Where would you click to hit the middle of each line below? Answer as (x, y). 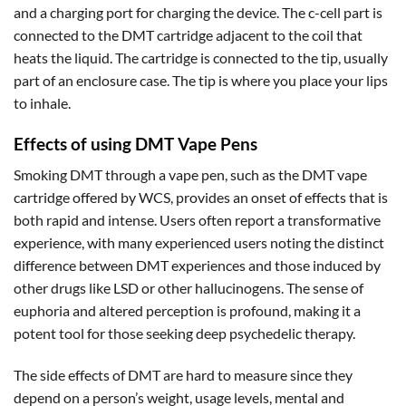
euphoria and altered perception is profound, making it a (187, 311)
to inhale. (42, 102)
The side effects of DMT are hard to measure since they (183, 374)
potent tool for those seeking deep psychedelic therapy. (184, 333)
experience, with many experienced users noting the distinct (199, 243)
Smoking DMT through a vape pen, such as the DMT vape (190, 175)
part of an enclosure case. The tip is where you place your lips (201, 80)
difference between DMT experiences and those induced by (197, 266)
